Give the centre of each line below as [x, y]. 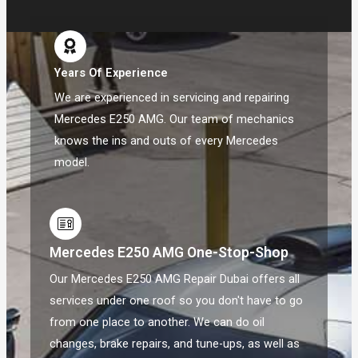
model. [72, 163]
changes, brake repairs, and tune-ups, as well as [174, 343]
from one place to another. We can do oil [157, 322]
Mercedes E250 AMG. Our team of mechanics [174, 119]
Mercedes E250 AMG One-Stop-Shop [169, 252]
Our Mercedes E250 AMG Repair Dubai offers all [174, 278]
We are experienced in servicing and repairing [171, 98]
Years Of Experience [111, 73]
